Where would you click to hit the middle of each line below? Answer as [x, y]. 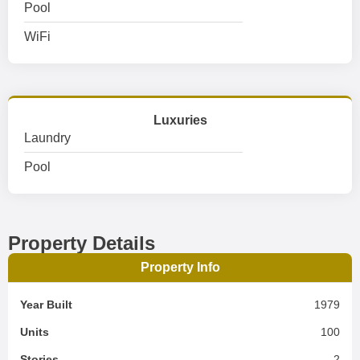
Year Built [46, 305]
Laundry [47, 138]
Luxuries [180, 120]
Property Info [180, 267]
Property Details [82, 243]
